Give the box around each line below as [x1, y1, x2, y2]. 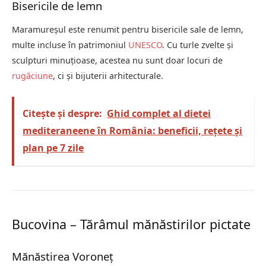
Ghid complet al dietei [107, 107, 211, 121]
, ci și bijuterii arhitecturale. [53, 69, 163, 81]
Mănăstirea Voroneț [12, 249, 113, 264]
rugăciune [12, 69, 53, 81]
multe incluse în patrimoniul [12, 39, 128, 50]
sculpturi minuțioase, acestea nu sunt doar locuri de [12, 54, 223, 66]
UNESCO [128, 39, 162, 50]
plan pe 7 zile [23, 141, 84, 155]
